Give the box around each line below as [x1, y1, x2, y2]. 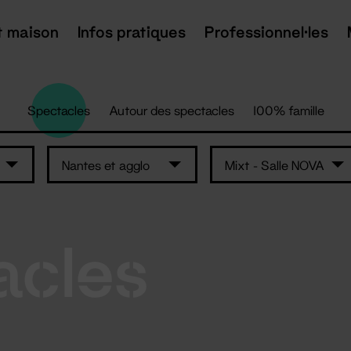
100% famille [252, 103, 324, 118]
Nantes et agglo [62, 157, 150, 172]
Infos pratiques [77, 22, 186, 42]
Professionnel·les [204, 22, 328, 42]
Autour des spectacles [108, 103, 234, 118]
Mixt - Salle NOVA [225, 157, 324, 172]
